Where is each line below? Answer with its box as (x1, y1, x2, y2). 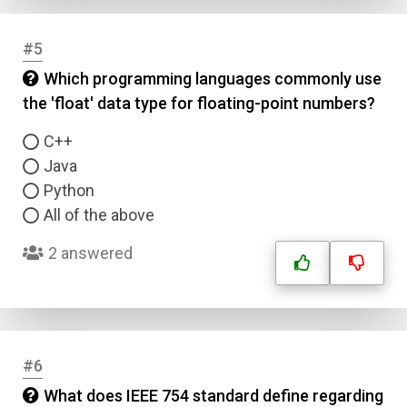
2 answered (48, 243, 133, 263)
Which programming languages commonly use (44, 69, 382, 88)
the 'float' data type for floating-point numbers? (23, 94, 375, 113)
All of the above (44, 205, 154, 224)
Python (44, 181, 94, 200)
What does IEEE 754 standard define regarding (44, 386, 383, 405)
